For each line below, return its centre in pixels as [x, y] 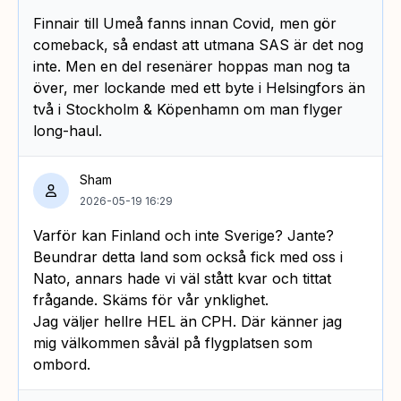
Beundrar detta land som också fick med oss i [188, 256]
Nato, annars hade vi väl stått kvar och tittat [182, 278]
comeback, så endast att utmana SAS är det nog [198, 44]
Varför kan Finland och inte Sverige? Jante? [183, 235]
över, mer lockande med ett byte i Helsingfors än [199, 87]
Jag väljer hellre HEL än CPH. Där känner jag [188, 321]
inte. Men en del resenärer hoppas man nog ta [192, 66]
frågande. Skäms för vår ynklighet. [151, 299]
